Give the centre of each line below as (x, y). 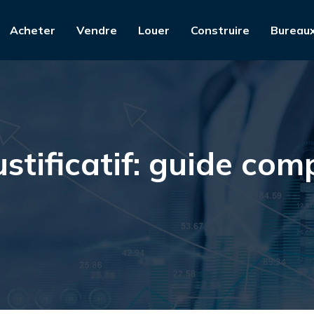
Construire (220, 30)
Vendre (97, 30)
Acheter (33, 30)
